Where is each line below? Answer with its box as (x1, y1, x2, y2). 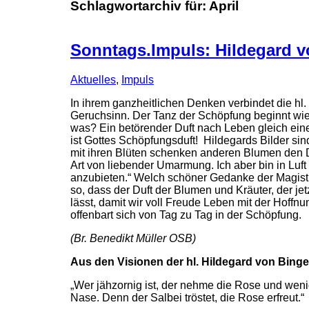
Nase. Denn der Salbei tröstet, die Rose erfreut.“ (70, 292, 304, 304)
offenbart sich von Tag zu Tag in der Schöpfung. (70, 209, 301, 221)
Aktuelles (70, 74, 116, 86)
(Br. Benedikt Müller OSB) (70, 232, 196, 245)
